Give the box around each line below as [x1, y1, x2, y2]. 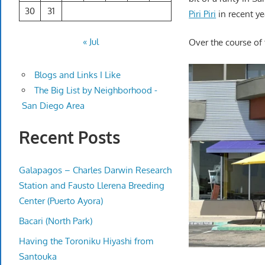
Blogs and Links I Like [34, 69, 121, 81]
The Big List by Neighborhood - [34, 85, 157, 96]
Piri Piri [189, 8, 216, 20]
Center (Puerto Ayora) [19, 195, 103, 206]
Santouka [19, 250, 57, 262]
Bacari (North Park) [19, 215, 92, 227]
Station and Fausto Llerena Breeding [19, 179, 164, 191]
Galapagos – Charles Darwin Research [19, 164, 172, 176]
